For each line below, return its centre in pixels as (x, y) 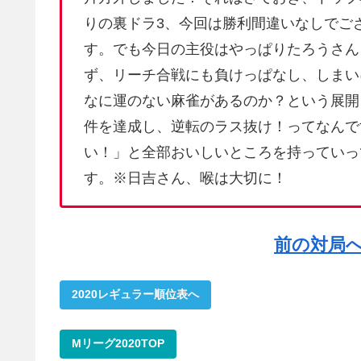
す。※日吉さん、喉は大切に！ (185, 178)
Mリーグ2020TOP (118, 343)
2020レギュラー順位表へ (135, 294)
